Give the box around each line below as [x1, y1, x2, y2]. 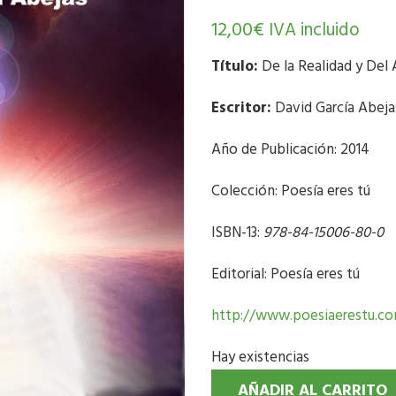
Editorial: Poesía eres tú [211, 263, 360, 286]
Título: [211, 55, 258, 79]
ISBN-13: [211, 221, 263, 245]
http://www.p [211, 304, 301, 328]
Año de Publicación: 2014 [211, 138, 369, 162]
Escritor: [211, 96, 271, 120]
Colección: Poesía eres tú [211, 179, 370, 203]
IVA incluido [269, 16, 360, 45]
